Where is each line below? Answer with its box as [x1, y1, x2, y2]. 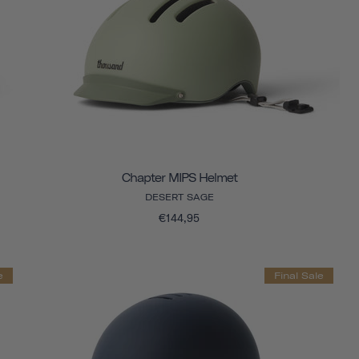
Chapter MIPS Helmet [121, 170, 237, 185]
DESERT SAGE [144, 191, 214, 203]
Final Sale [273, 268, 324, 281]
